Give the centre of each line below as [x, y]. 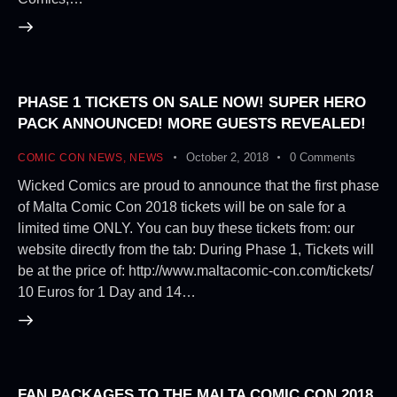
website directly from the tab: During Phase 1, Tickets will [196, 249]
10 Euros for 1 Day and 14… [107, 292]
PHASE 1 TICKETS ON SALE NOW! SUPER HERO [192, 102]
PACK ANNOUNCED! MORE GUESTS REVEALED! [192, 123]
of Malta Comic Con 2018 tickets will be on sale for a [182, 206]
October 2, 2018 [227, 157]
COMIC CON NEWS [70, 157]
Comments [327, 157]
